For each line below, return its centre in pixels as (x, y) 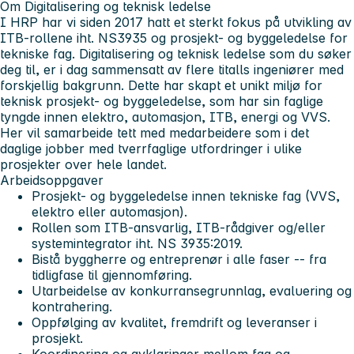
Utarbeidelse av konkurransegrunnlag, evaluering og (192, 290)
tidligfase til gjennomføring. (112, 275)
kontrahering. (72, 306)
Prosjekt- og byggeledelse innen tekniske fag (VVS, (186, 196)
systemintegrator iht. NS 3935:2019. (137, 243)
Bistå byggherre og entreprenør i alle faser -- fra (179, 259)
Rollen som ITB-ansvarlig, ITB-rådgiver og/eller (179, 227)
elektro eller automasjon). (109, 211)
